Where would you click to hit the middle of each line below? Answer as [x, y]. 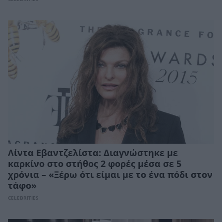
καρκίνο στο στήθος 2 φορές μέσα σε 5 [95, 164]
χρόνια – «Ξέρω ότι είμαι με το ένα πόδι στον [110, 175]
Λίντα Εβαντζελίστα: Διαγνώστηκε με [93, 153]
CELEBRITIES [23, 198]
